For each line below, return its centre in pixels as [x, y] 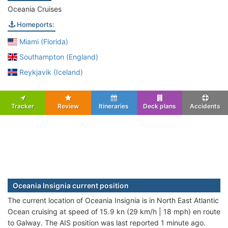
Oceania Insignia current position [71, 185]
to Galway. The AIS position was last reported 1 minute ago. [107, 222]
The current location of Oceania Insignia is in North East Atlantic [113, 200]
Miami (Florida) [42, 41]
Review [68, 106]
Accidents [205, 106]
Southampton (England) [58, 56]
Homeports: [35, 24]
